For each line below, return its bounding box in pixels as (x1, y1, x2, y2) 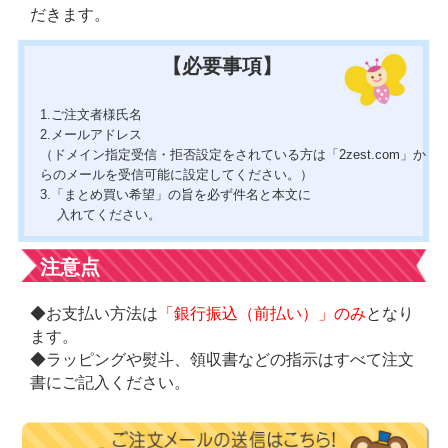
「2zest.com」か (326, 146, 427, 162)
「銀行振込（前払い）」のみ (157, 305, 366, 323)
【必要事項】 (161, 55, 282, 78)
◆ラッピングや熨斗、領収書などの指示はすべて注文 (29, 351, 414, 369)
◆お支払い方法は (29, 305, 158, 323)
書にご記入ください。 (29, 374, 190, 392)
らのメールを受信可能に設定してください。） (40, 166, 314, 182)
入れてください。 (40, 206, 162, 222)
